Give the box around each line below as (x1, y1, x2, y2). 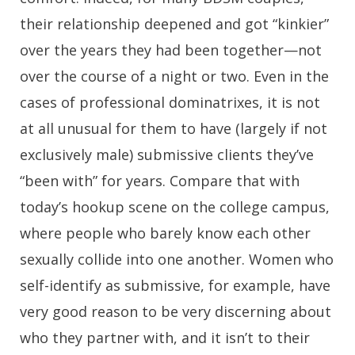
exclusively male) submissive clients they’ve (20, 145, 314, 165)
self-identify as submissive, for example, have (20, 276, 330, 296)
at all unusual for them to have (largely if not (20, 119, 327, 139)
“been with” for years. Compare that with (20, 171, 300, 191)
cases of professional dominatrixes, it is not (20, 93, 320, 113)
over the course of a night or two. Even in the (20, 67, 329, 86)
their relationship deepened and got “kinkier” (20, 14, 329, 34)
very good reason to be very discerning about (20, 302, 331, 322)
